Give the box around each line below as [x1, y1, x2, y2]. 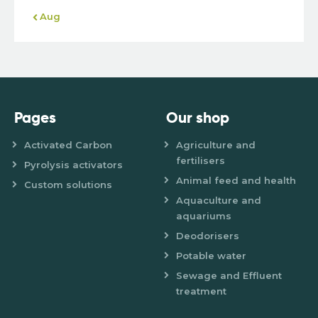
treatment [176, 285, 227, 297]
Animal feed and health [176, 175, 297, 187]
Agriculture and [176, 139, 256, 151]
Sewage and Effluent [176, 270, 283, 282]
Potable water [176, 250, 247, 262]
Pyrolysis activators [24, 159, 124, 171]
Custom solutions [24, 179, 113, 191]
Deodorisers [176, 230, 240, 242]
